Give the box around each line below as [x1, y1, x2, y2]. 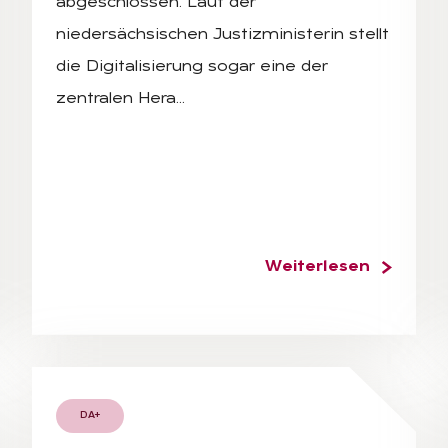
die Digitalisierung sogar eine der [56, 58, 328, 75]
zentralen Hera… [56, 90, 185, 107]
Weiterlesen [265, 258, 370, 275]
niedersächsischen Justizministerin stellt [56, 26, 389, 43]
